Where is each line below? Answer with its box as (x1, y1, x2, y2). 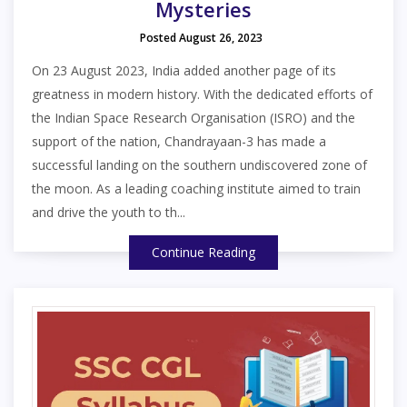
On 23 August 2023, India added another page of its (32, 61, 336, 79)
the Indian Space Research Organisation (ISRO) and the (32, 108, 355, 126)
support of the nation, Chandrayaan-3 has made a (32, 132, 326, 150)
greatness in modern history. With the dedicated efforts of (32, 84, 372, 103)
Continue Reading (152, 243, 255, 261)
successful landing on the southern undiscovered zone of (32, 155, 367, 174)
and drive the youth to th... (32, 203, 185, 221)
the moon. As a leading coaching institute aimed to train (32, 179, 361, 197)
